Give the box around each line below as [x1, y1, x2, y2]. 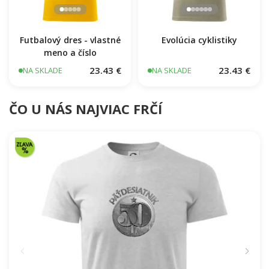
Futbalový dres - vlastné [19, 34, 121, 46]
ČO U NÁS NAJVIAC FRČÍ [9, 100, 162, 118]
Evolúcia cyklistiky [161, 34, 237, 46]
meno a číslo [43, 47, 97, 59]
